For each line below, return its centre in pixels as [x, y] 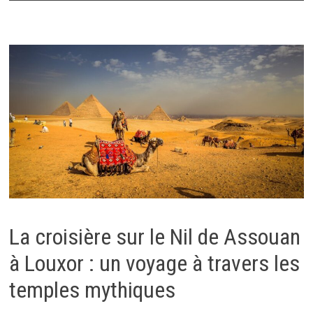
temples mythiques [92, 290]
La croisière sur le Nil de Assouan [154, 237]
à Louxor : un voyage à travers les [154, 264]
